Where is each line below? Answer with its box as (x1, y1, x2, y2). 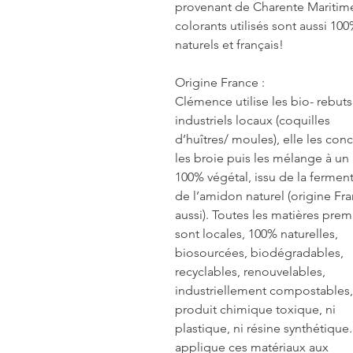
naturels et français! (175, 36, 284, 52)
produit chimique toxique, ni (175, 301, 336, 317)
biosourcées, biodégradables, (175, 244, 344, 260)
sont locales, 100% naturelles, (175, 225, 338, 241)
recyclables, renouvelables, (175, 263, 325, 279)
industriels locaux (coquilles (175, 112, 330, 128)
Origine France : (175, 74, 265, 90)
